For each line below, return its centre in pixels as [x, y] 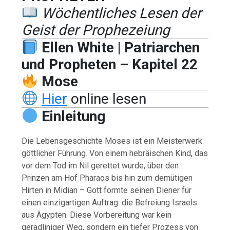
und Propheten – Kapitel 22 [110, 64]
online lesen [107, 99]
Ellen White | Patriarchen [119, 47]
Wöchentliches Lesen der [121, 13]
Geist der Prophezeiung [96, 30]
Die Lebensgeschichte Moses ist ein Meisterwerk [112, 141]
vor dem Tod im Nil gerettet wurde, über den [100, 165]
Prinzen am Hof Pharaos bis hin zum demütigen [107, 178]
